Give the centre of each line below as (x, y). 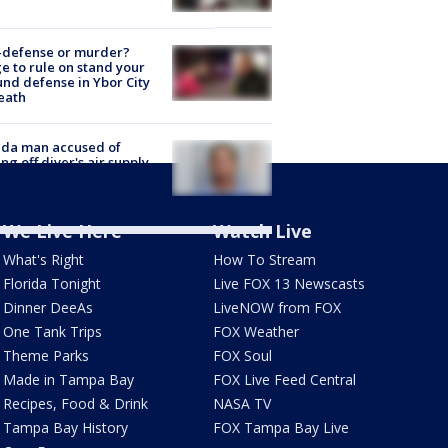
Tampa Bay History (65, 428)
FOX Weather (256, 332)
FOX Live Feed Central (285, 380)
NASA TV (242, 404)
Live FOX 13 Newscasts (289, 284)
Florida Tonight (51, 284)
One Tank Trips (52, 332)
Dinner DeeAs (47, 308)
